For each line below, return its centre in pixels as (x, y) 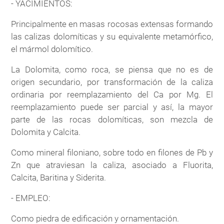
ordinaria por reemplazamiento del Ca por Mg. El (112, 94)
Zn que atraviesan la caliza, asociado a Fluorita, (112, 165)
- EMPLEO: (31, 198)
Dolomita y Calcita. (46, 132)
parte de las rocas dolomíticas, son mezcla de (112, 119)
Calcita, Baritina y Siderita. (59, 177)
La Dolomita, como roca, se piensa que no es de (112, 69)
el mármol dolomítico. (52, 49)
